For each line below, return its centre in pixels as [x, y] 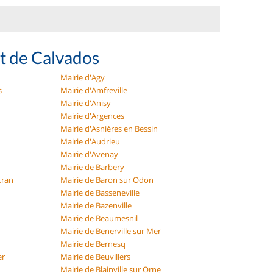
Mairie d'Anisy [86, 103]
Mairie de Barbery [93, 167]
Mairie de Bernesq [93, 243]
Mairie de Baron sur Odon [107, 179]
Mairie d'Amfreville [94, 90]
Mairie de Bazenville [96, 205]
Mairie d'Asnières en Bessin [109, 128]
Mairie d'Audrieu [90, 141]
